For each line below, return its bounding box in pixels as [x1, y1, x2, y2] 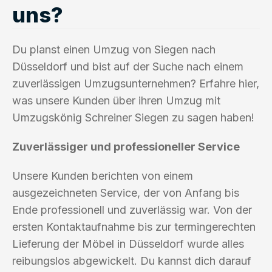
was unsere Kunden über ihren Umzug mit [12, 93, 220, 107]
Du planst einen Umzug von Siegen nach [12, 42, 216, 56]
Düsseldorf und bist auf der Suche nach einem [12, 59, 243, 73]
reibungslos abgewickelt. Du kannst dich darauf [12, 254, 251, 267]
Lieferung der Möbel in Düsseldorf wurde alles [12, 237, 244, 250]
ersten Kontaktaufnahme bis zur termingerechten [12, 220, 256, 233]
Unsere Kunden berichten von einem [12, 169, 193, 182]
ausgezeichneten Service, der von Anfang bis [12, 186, 239, 199]
